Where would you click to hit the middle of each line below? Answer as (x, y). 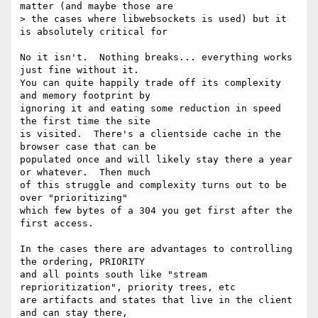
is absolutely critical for (97, 32)
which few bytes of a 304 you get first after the (156, 211)
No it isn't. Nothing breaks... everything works (156, 57)
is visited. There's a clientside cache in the (150, 134)
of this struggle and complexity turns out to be (153, 185)
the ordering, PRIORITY (85, 262)
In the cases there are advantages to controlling (156, 249)
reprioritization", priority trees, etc (131, 287)
